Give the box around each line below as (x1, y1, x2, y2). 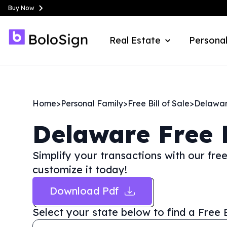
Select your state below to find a (32, 206, 195, 218)
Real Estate (109, 34, 161, 46)
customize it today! (32, 163, 127, 176)
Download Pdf (50, 184, 119, 197)
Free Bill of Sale (128, 98, 190, 108)
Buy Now (8, 4, 34, 12)
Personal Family (61, 98, 123, 108)
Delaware (32, 119, 150, 149)
